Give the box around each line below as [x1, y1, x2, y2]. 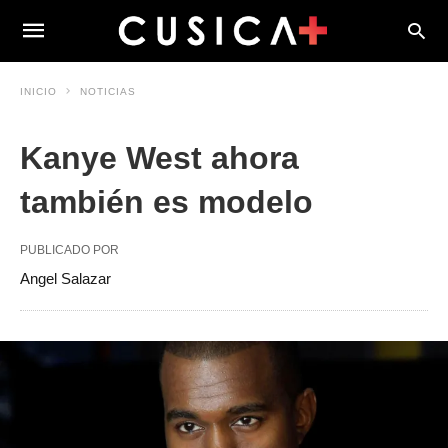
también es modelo [20, 184, 313, 220]
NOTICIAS [80, 86, 136, 97]
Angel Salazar [20, 270, 111, 287]
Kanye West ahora [20, 140, 299, 176]
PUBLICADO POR [20, 243, 119, 257]
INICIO [20, 86, 57, 97]
